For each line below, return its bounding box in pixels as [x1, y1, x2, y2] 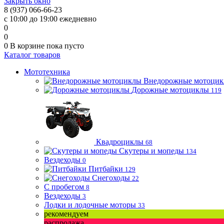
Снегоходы [92, 173, 130, 182]
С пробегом [44, 182, 84, 191]
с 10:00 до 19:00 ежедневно [4, 14, 96, 23]
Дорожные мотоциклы [131, 85, 209, 94]
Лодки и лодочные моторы [44, 200, 136, 209]
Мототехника [24, 67, 70, 76]
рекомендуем [44, 209, 88, 218]
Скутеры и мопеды [119, 146, 184, 155]
